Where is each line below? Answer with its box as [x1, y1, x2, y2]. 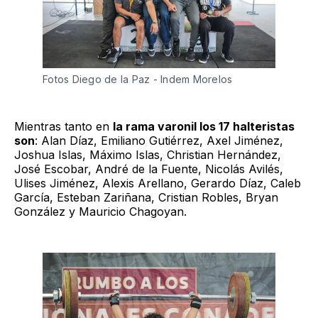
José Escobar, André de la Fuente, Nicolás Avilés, [14, 162, 283, 177]
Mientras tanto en [14, 119, 113, 134]
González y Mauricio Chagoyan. [14, 204, 187, 219]
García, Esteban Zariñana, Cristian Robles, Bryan [14, 190, 278, 205]
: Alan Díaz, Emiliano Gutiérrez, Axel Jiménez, [35, 133, 283, 148]
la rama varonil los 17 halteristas [113, 119, 295, 134]
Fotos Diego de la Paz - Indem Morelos [43, 73, 236, 86]
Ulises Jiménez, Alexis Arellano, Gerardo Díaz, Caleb [14, 176, 301, 191]
